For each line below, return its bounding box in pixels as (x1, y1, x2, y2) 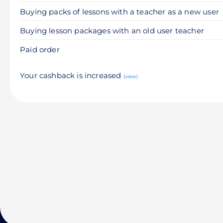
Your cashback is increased (20, 71, 123, 80)
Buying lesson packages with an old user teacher (20, 26, 204, 35)
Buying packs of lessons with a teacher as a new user (20, 7, 219, 16)
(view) (123, 73, 138, 80)
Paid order (20, 45, 60, 54)
